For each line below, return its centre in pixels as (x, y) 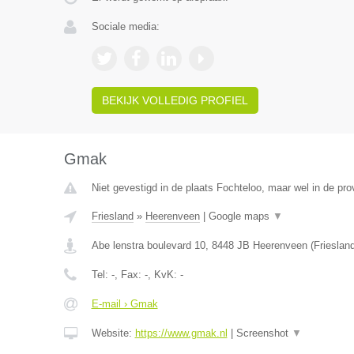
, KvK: (164, 275)
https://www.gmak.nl (181, 333)
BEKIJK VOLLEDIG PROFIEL (175, 100)
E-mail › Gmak (124, 304)
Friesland (112, 216)
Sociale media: (125, 26)
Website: (113, 333)
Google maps (240, 216)
